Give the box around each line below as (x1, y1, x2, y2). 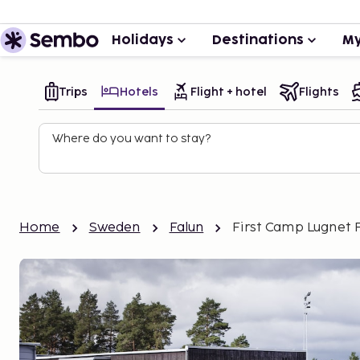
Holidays (112, 34, 174, 47)
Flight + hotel (190, 84, 267, 99)
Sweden (88, 220, 141, 235)
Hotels (120, 84, 158, 99)
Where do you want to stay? (52, 132, 211, 145)
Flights (299, 84, 339, 99)
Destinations (212, 34, 304, 47)
